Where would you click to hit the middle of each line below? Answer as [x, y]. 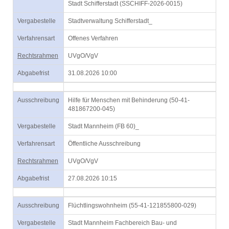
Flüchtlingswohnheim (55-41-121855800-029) [132, 205]
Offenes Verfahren [93, 38]
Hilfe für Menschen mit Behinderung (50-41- [129, 100]
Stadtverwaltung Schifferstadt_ [110, 21]
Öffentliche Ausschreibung [104, 144]
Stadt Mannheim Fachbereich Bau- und [122, 223]
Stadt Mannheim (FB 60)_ [104, 126]
